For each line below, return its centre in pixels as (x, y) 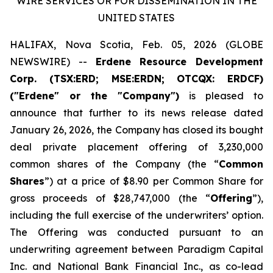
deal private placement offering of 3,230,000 (136, 147)
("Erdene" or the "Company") (94, 96)
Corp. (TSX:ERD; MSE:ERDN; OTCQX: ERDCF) (136, 79)
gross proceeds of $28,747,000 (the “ (110, 198)
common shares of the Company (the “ (114, 164)
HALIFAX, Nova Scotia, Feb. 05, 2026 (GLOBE (136, 44)
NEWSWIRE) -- (53, 62)
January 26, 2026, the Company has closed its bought (136, 130)
